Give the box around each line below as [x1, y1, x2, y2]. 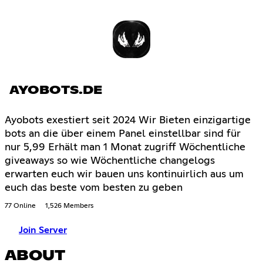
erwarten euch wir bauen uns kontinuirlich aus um [5, 168, 244, 180]
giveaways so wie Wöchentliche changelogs [5, 155, 215, 166]
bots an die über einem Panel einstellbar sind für [5, 128, 241, 139]
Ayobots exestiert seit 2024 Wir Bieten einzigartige [5, 114, 251, 126]
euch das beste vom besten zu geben [5, 182, 183, 193]
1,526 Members [45, 202, 93, 210]
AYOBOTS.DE [9, 84, 102, 96]
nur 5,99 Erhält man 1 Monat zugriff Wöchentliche [5, 141, 245, 153]
